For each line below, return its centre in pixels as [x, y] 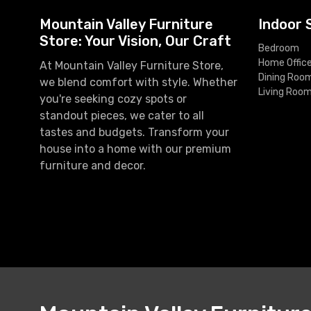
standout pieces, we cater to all [122, 116]
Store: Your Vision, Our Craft [135, 41]
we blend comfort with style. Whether [138, 83]
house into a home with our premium [135, 149]
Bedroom [279, 49]
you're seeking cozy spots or [113, 99]
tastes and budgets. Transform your [134, 133]
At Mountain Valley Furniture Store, [132, 66]
